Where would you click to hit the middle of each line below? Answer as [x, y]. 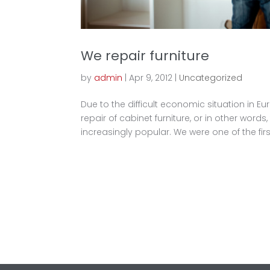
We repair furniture [145, 55]
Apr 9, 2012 [151, 77]
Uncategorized [211, 77]
